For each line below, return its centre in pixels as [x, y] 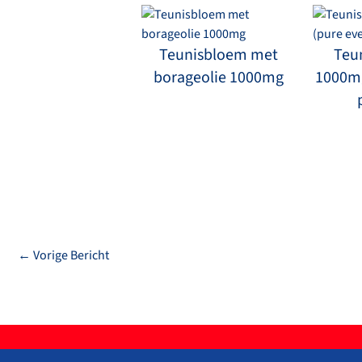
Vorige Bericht [70, 255]
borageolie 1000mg [219, 77]
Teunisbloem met [219, 55]
